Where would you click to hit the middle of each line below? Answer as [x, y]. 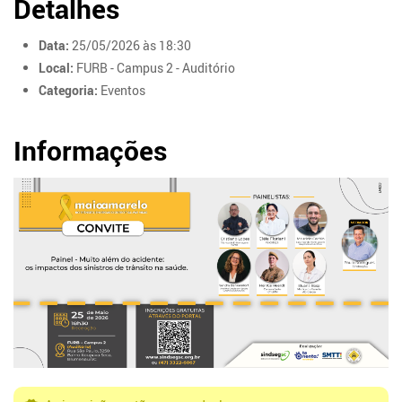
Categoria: [69, 91]
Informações [91, 151]
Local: [57, 67]
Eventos [122, 91]
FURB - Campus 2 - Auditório [155, 67]
